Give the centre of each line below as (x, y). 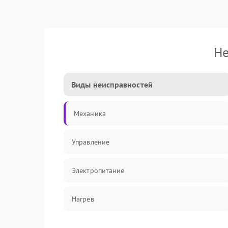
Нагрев (83, 199)
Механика (90, 113)
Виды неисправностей (112, 84)
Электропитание (98, 170)
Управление (91, 142)
